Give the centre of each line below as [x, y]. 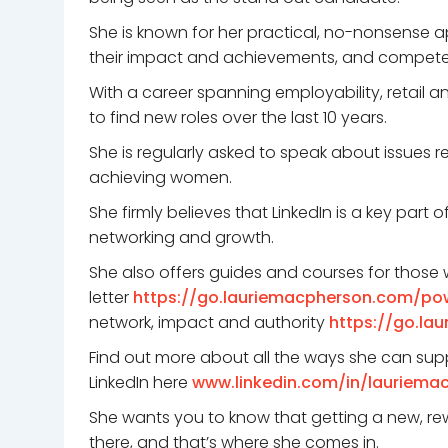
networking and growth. [181, 237]
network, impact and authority [209, 322]
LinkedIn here [140, 382]
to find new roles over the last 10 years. [238, 117]
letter [111, 297]
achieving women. [160, 177]
